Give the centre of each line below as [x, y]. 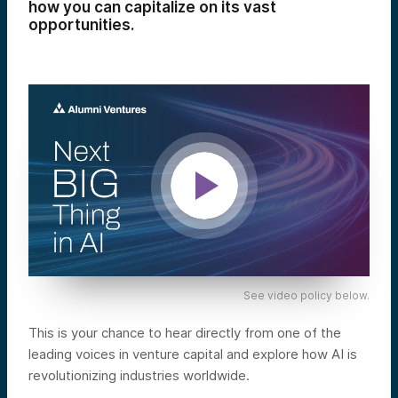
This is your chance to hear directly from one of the [185, 332]
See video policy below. [306, 295]
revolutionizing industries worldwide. [139, 375]
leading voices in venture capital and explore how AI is [193, 354]
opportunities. [81, 25]
